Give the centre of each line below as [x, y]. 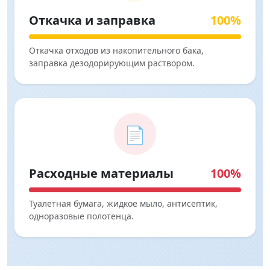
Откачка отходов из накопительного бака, [116, 51]
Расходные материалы [101, 174]
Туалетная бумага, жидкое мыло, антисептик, [123, 204]
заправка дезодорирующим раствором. [112, 63]
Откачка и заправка [92, 20]
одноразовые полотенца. [81, 216]
